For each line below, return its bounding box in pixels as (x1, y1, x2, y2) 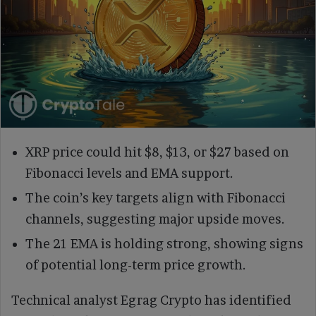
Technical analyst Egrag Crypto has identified (11, 292, 291, 308)
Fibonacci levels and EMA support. (25, 165, 233, 181)
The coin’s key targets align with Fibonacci (25, 190, 286, 205)
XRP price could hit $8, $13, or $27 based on (25, 144, 289, 159)
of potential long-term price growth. (25, 257, 246, 272)
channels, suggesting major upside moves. (25, 211, 285, 226)
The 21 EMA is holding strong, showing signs (25, 236, 303, 251)
